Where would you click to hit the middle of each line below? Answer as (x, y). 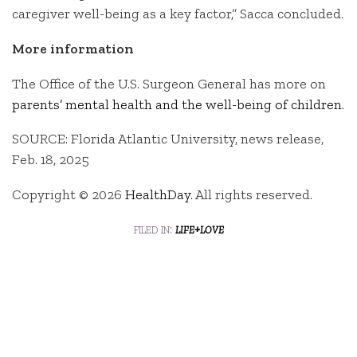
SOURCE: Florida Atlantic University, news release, (168, 139)
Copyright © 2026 (69, 195)
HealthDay (158, 195)
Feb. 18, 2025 (51, 160)
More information (73, 48)
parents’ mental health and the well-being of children (177, 104)
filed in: (154, 228)
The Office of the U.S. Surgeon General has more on (169, 83)
